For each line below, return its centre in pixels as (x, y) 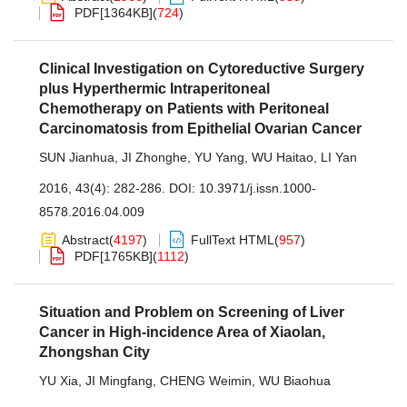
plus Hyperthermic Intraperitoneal (154, 89)
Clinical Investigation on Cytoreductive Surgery (202, 69)
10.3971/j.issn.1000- (258, 188)
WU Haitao (283, 157)
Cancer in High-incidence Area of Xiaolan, (182, 332)
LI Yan (339, 157)
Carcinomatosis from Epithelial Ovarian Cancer (200, 129)
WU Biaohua (295, 381)
